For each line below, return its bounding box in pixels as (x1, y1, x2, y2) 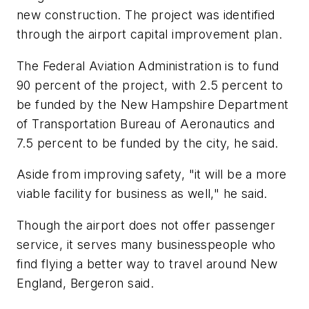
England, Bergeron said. (17, 275, 154, 290)
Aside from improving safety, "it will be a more (17, 167, 287, 182)
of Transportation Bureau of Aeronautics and (17, 116, 275, 131)
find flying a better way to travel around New (17, 256, 277, 271)
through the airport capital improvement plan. (17, 26, 282, 41)
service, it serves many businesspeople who (17, 237, 276, 252)
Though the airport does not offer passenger (17, 217, 276, 232)
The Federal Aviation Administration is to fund (17, 58, 279, 73)
